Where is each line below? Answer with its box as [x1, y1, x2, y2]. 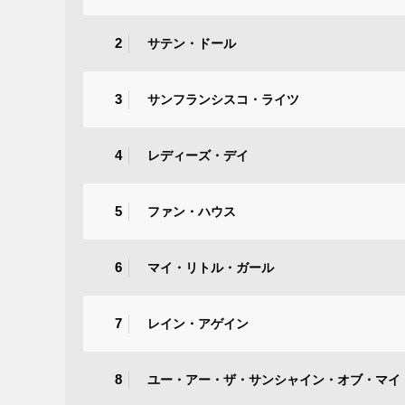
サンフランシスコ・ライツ [147, 91, 299, 107]
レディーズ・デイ [147, 147, 249, 163]
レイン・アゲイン [147, 316, 249, 331]
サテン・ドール [147, 35, 236, 51]
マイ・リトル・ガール [147, 259, 274, 275]
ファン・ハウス [147, 203, 236, 219]
